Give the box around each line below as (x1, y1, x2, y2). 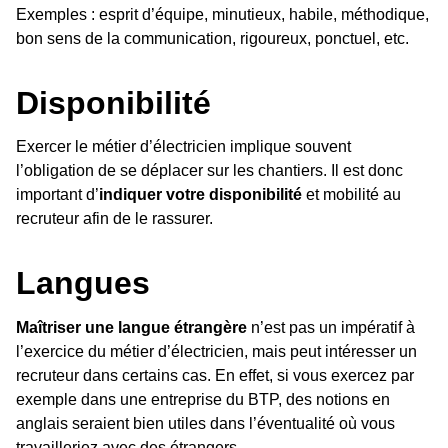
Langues (16, 265, 150, 302)
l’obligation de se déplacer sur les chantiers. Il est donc (16, 162, 403, 180)
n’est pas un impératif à (247, 319, 415, 337)
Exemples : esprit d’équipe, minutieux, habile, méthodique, (16, 5, 429, 23)
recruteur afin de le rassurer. (16, 210, 213, 228)
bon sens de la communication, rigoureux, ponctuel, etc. (16, 29, 409, 47)
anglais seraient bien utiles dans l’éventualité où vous (16, 415, 395, 433)
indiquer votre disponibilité (99, 186, 302, 204)
